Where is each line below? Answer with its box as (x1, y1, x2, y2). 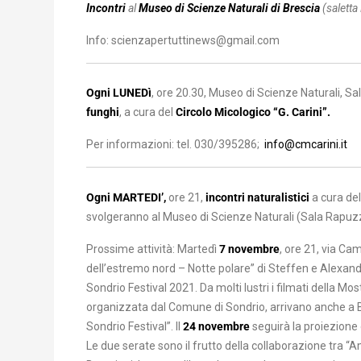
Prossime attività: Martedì (86, 242, 219, 255)
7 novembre (219, 242, 280, 255)
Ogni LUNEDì (86, 86, 151, 99)
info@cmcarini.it (264, 138, 347, 151)
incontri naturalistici (205, 190, 309, 204)
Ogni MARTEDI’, (86, 190, 168, 204)
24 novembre (183, 319, 250, 333)
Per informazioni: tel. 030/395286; (86, 138, 264, 151)
